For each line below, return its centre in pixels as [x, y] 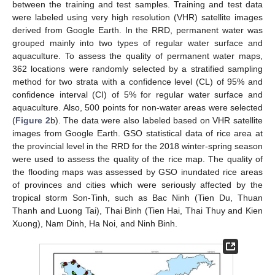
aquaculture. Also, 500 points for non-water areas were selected [137, 108]
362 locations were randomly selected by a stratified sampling [137, 69]
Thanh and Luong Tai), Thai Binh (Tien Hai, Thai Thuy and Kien [137, 211]
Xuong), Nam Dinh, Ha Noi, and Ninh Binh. [95, 224]
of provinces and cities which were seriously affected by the [137, 185]
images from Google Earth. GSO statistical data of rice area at [137, 134]
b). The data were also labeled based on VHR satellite [157, 121]
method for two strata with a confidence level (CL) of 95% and [137, 82]
